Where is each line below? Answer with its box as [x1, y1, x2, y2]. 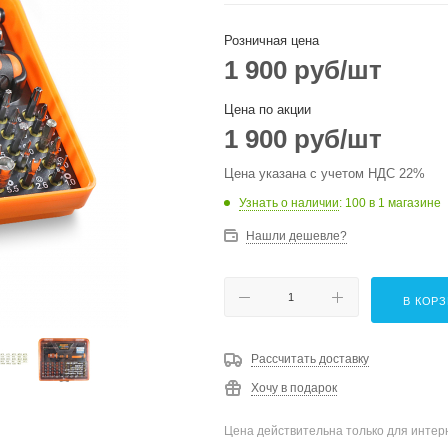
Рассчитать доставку [251, 352, 369, 366]
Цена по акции [224, 102, 311, 117]
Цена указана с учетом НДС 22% [224, 166, 425, 181]
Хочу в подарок [251, 381, 337, 395]
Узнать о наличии [239, 196, 339, 210]
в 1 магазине [369, 196, 441, 210]
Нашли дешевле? [246, 229, 347, 243]
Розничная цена [224, 33, 319, 48]
